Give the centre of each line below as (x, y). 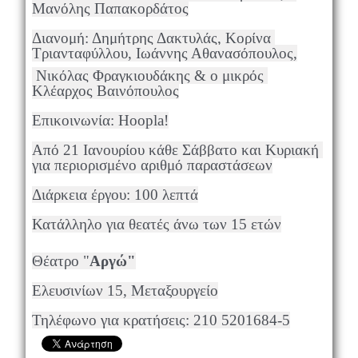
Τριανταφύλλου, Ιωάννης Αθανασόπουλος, (164, 54)
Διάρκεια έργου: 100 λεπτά (115, 195)
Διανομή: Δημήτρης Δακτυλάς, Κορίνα (151, 38)
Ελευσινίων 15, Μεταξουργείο (125, 291)
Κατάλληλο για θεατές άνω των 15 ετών (156, 225)
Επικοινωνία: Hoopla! (100, 121)
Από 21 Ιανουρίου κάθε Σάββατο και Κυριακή (175, 150)
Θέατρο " (60, 261)
